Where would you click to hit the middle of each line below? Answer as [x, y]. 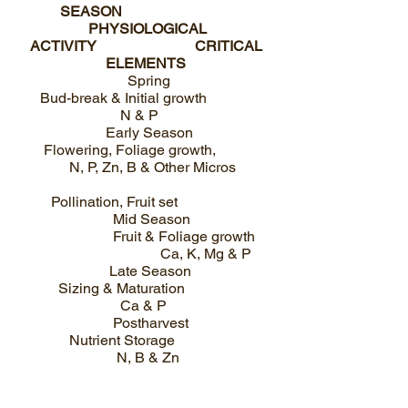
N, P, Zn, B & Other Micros [127, 167]
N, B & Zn [99, 357]
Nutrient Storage [144, 340]
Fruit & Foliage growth [144, 236]
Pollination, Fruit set [98, 202]
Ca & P [92, 306]
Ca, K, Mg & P [135, 254]
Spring [145, 81]
